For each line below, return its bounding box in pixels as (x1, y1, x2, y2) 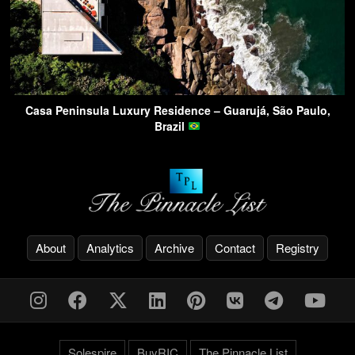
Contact (215, 239, 255, 256)
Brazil (155, 118, 189, 135)
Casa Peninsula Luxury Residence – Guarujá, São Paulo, (25, 102, 330, 119)
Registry (276, 239, 319, 256)
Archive (155, 239, 194, 256)
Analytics (86, 239, 134, 256)
